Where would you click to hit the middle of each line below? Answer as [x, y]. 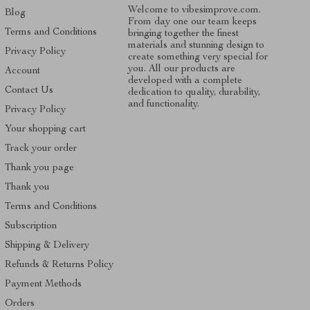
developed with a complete [185, 81]
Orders [20, 303]
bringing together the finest [183, 34]
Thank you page [40, 168]
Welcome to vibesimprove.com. [194, 10]
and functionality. [163, 104]
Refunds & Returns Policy [60, 265]
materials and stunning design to [196, 45]
